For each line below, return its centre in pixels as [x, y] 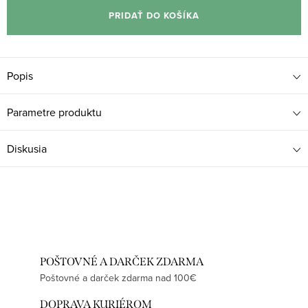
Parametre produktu [54, 112]
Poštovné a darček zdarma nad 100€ [118, 278]
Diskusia [27, 149]
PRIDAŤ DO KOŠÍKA [154, 16]
